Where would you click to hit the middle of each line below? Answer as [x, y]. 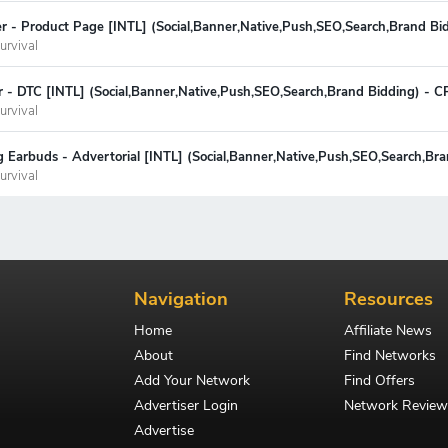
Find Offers [379, 380]
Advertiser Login [186, 405]
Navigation [181, 298]
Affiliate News [388, 330]
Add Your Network [192, 380]
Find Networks [390, 355]
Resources [388, 298]
